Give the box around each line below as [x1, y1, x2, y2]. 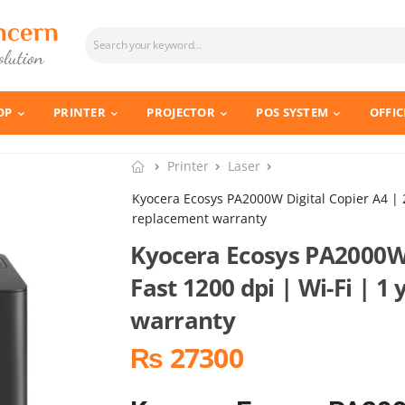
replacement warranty [132, 209, 268, 227]
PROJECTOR [146, 104, 216, 121]
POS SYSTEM [256, 104, 329, 121]
